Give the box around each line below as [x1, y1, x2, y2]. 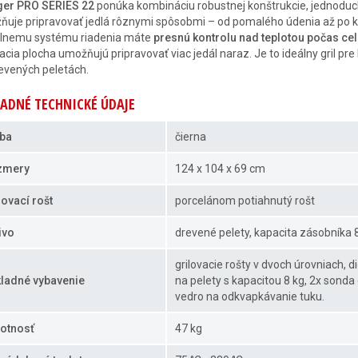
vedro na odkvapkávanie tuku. [175, 290, 324, 303]
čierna [175, 130, 206, 143]
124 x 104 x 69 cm [175, 162, 265, 175]
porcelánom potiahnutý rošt [175, 194, 315, 207]
